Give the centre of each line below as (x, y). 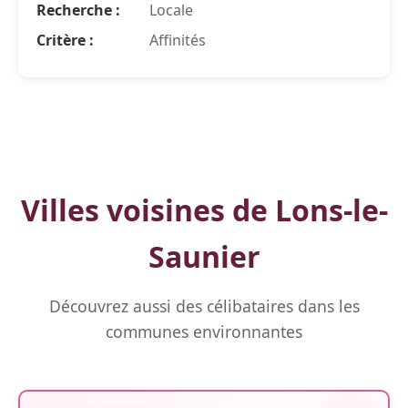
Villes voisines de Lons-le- (204, 210)
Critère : (65, 40)
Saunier (204, 256)
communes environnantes (204, 331)
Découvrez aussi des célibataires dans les (204, 306)
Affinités (176, 40)
